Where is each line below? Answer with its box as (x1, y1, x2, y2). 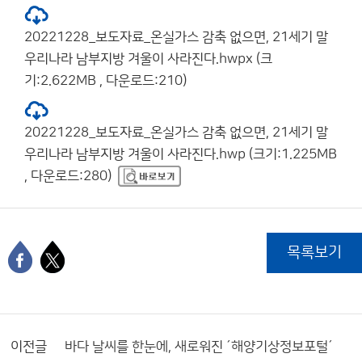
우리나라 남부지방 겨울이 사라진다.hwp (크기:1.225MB (24, 146, 337, 162)
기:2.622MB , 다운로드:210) (24, 73, 187, 88)
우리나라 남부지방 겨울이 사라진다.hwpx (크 (24, 51, 272, 66)
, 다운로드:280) (24, 168, 112, 183)
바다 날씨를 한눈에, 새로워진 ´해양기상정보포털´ (65, 339, 333, 354)
